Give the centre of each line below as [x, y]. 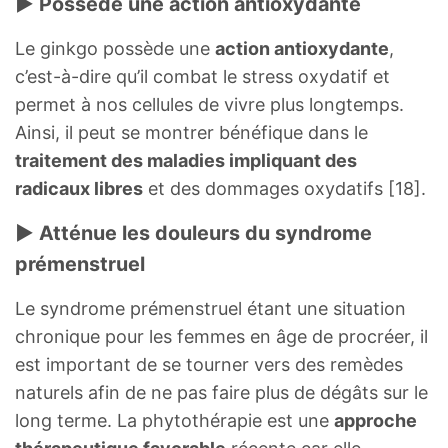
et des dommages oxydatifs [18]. [284, 188]
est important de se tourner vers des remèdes [209, 364]
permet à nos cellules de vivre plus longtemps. [209, 104]
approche [375, 420]
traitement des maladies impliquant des [186, 160]
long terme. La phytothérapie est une [174, 420]
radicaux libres [79, 188]
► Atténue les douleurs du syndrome [193, 232]
